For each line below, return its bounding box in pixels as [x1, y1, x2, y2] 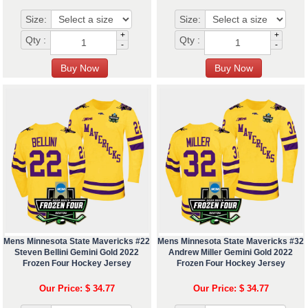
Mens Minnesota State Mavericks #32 [157, 236, 305, 247]
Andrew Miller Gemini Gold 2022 [168, 247, 294, 258]
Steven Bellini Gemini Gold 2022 [14, 247, 140, 258]
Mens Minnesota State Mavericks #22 [3, 236, 151, 247]
